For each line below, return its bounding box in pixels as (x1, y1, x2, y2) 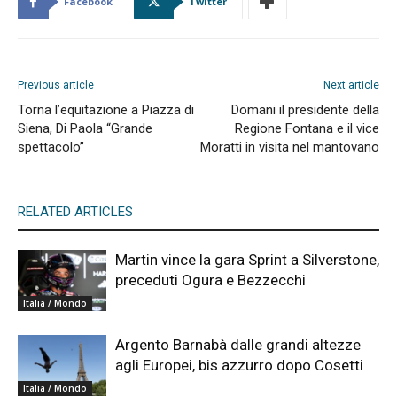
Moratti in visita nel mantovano (200, 139, 379, 156)
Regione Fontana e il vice (235, 121, 379, 137)
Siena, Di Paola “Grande (18, 121, 152, 137)
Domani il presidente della (231, 102, 379, 119)
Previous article (18, 79, 94, 92)
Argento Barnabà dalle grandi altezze (115, 336, 361, 354)
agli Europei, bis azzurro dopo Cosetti (115, 356, 363, 375)
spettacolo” (18, 139, 84, 156)
